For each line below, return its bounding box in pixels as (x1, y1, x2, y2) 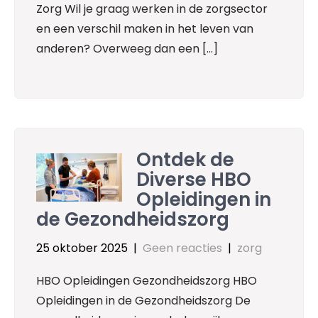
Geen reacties (143, 240, 222, 257)
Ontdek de (136, 147, 235, 173)
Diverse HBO (136, 167, 252, 193)
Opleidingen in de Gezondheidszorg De (36, 292, 251, 309)
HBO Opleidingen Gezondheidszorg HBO (36, 273, 257, 290)
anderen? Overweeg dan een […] (36, 40, 218, 57)
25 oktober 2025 (36, 240, 128, 257)
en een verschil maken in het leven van (36, 21, 253, 38)
